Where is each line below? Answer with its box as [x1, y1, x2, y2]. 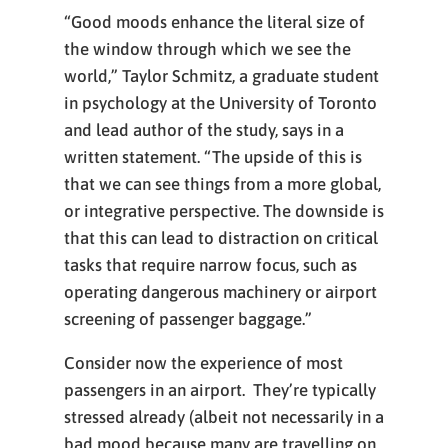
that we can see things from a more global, [64, 174, 381, 194]
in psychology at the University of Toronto [64, 93, 377, 113]
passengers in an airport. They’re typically [64, 380, 376, 400]
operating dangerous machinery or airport [64, 282, 377, 302]
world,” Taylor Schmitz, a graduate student [64, 66, 379, 86]
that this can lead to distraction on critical [64, 228, 378, 248]
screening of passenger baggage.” [64, 309, 312, 329]
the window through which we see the [64, 39, 351, 59]
